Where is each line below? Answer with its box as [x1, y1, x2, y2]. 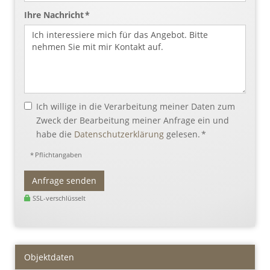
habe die [36, 128, 74, 140]
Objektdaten [24, 251, 74, 263]
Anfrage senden [32, 175, 96, 187]
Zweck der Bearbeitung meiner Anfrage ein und [36, 115, 229, 127]
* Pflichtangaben [30, 150, 82, 160]
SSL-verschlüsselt [31, 193, 86, 203]
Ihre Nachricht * [24, 9, 90, 21]
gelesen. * [164, 128, 206, 140]
